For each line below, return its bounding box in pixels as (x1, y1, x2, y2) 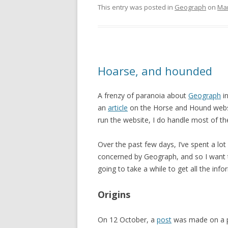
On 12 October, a (98, 215, 157, 224)
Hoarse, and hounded (98, 63, 212, 78)
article (108, 103, 128, 112)
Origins (98, 188, 130, 201)
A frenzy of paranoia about (98, 91, 188, 100)
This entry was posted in (98, 3, 175, 12)
